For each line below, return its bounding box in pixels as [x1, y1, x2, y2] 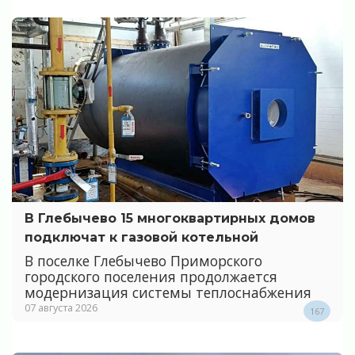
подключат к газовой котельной [25, 229, 258, 245]
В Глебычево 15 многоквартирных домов [25, 210, 315, 226]
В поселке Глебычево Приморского [25, 251, 262, 271]
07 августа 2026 [25, 300, 97, 315]
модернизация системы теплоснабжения [25, 283, 311, 303]
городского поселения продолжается [25, 267, 277, 287]
